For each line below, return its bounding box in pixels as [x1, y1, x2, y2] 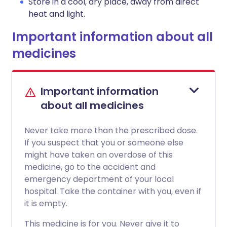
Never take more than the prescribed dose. [24, 125, 198, 136]
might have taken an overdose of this [24, 149, 173, 161]
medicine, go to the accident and [24, 161, 156, 173]
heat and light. [28, 8, 85, 20]
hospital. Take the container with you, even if [24, 185, 201, 197]
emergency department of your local [24, 173, 174, 185]
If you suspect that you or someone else [24, 137, 183, 148]
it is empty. [24, 198, 67, 209]
